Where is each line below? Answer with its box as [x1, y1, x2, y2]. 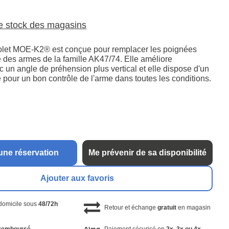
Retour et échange [104, 204, 157, 212]
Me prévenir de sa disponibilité [88, 148, 207, 157]
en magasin [176, 204, 211, 212]
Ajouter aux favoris [40, 174, 114, 183]
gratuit [157, 204, 176, 212]
